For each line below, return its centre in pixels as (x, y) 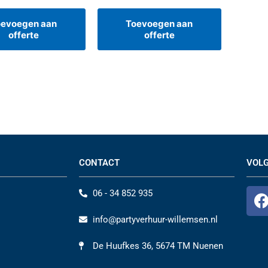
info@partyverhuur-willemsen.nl (155, 219)
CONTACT (99, 162)
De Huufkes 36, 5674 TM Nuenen (158, 246)
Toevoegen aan (159, 24)
